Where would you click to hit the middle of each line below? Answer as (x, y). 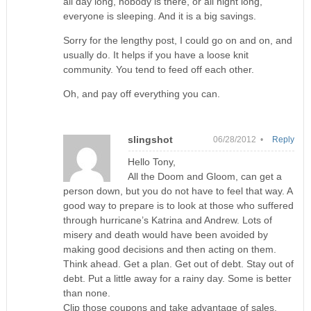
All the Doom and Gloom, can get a (205, 176)
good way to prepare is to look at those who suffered (179, 205)
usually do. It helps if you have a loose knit (156, 54)
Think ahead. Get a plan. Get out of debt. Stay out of (179, 263)
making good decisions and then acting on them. (170, 249)
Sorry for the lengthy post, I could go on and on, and (178, 40)
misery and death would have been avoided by (166, 234)
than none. (87, 293)
